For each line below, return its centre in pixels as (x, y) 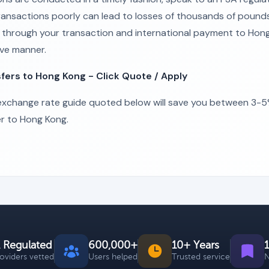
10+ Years (195, 245)
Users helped (113, 257)
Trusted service (201, 257)
